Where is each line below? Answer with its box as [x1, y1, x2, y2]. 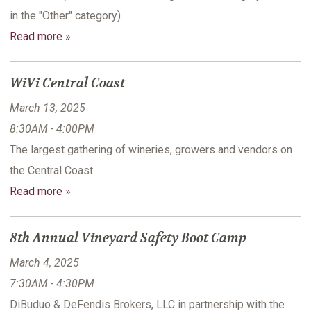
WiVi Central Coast [10, 75, 125, 92]
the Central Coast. [10, 164, 95, 178]
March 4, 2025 [10, 256, 79, 270]
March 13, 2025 [10, 101, 85, 115]
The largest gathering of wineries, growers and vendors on [10, 143, 292, 157]
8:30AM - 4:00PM [10, 122, 94, 136]
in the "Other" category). [10, 9, 123, 23]
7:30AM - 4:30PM [10, 277, 94, 291]
